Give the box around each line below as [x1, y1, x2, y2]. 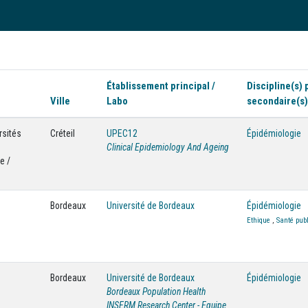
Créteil [50, 128, 75, 139]
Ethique [247, 216, 270, 225]
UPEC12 [107, 128, 137, 139]
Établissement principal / [107, 80, 215, 92]
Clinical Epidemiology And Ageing [107, 142, 229, 153]
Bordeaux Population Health [107, 286, 206, 297]
